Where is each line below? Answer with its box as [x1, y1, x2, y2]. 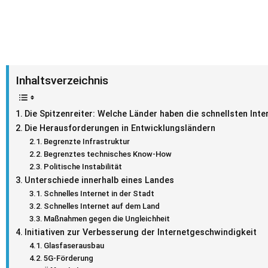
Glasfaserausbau [44, 240, 105, 250]
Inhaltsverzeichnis [16, 73, 108, 87]
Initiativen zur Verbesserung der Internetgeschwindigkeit [24, 227, 257, 237]
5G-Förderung [44, 253, 94, 263]
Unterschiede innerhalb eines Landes [24, 175, 174, 185]
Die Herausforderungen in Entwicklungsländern [24, 123, 215, 133]
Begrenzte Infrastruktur [44, 136, 130, 146]
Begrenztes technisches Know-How [44, 149, 172, 159]
